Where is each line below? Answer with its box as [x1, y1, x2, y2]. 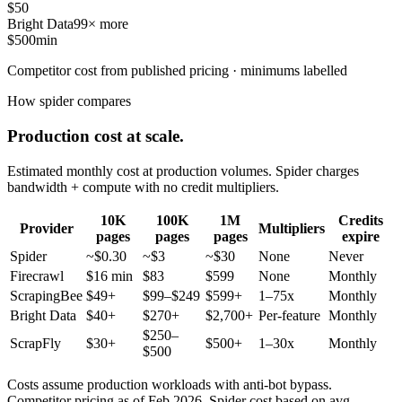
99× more [74, 16, 128, 32]
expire [341, 228, 380, 244]
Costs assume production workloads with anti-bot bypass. [7, 376, 332, 392]
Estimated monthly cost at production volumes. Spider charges [7, 162, 359, 179]
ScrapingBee [10, 287, 83, 303]
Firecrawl [10, 267, 64, 284]
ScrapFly [10, 335, 61, 351]
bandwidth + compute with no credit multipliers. [7, 179, 279, 195]
